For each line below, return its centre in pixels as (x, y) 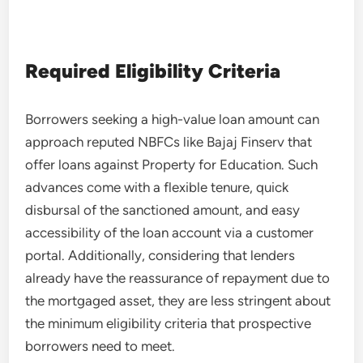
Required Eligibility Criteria (153, 71)
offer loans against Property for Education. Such (172, 164)
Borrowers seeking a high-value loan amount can (173, 119)
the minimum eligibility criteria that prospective (169, 323)
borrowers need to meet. (100, 346)
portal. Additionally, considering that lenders (160, 255)
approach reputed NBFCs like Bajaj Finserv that (169, 142)
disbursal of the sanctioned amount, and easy (163, 210)
